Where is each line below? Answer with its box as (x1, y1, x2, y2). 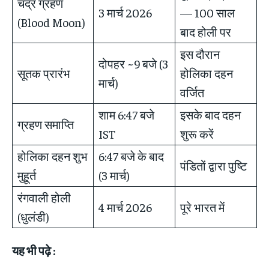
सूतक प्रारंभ (17, 65, 70, 80)
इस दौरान (180, 46, 220, 61)
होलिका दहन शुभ (17, 148, 88, 163)
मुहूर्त (17, 167, 36, 183)
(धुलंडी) (17, 208, 49, 224)
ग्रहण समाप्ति (17, 116, 74, 131)
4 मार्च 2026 (98, 199, 152, 214)
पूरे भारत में (180, 199, 225, 214)
